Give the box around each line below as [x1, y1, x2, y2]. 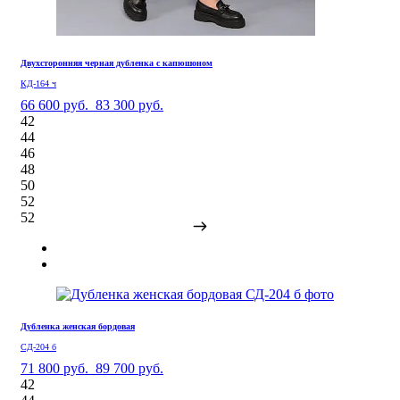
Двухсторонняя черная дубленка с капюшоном [21, 57, 212, 68]
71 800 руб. [21, 360, 88, 376]
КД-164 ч [21, 78, 56, 88]
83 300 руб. [96, 96, 163, 112]
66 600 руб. [21, 96, 88, 112]
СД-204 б [21, 341, 56, 352]
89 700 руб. [96, 360, 163, 376]
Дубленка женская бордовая [21, 321, 135, 331]
